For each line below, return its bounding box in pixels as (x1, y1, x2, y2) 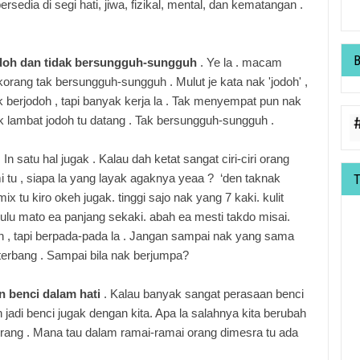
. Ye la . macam (197, 55, 282, 70)
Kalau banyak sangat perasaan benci (110, 287, 304, 301)
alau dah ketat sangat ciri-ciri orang (107, 152, 289, 166)
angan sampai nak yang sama (136, 229, 294, 243)
